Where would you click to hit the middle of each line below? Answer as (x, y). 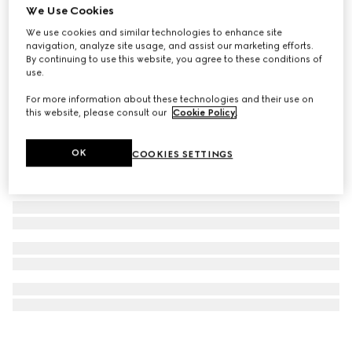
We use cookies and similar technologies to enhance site (154, 33)
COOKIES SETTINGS (183, 154)
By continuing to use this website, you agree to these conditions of (174, 59)
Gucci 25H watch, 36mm (84, 22)
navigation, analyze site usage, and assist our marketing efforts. (170, 46)
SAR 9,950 (42, 40)
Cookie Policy (205, 113)
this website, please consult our (98, 113)
